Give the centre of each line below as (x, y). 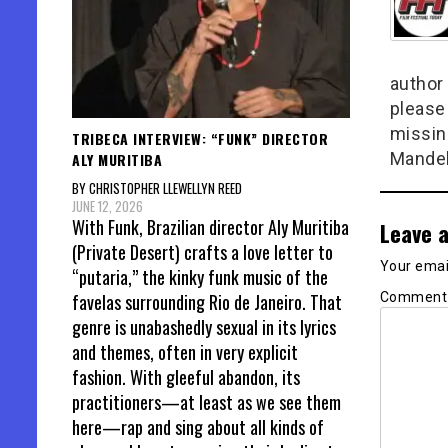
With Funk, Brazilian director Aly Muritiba (210, 226)
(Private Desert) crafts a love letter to (202, 251)
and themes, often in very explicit (185, 351)
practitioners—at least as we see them (206, 401)
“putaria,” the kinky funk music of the (200, 276)
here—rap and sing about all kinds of (198, 426)
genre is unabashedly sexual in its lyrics (204, 326)
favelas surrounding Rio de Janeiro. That (207, 301)
